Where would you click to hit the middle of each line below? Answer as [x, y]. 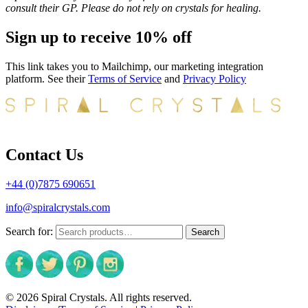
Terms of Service [125, 79]
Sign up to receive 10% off [99, 37]
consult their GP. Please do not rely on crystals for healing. [133, 8]
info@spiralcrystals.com [58, 207]
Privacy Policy [214, 79]
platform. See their [47, 79]
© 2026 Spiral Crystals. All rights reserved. [99, 297]
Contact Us [44, 154]
